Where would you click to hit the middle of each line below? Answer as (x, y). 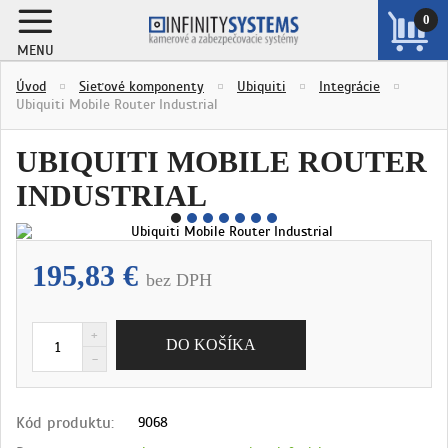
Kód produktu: (65, 422)
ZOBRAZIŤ (413, 81)
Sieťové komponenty (141, 86)
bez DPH (179, 280)
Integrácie (349, 86)
